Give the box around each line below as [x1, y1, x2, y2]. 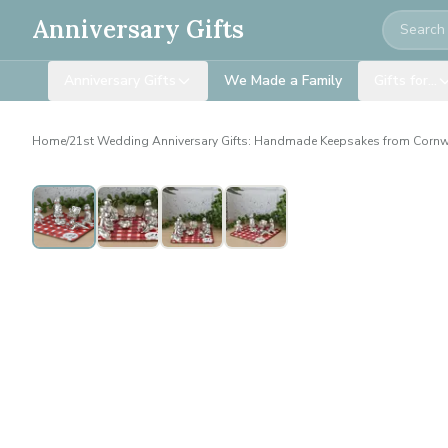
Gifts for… [374, 71, 437, 90]
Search [383, 12, 430, 34]
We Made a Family [224, 71, 342, 90]
